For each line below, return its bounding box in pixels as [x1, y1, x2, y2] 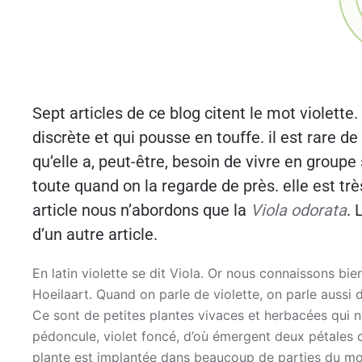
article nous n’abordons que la [32, 200, 250, 220]
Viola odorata [250, 200, 347, 220]
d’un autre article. [32, 224, 158, 244]
